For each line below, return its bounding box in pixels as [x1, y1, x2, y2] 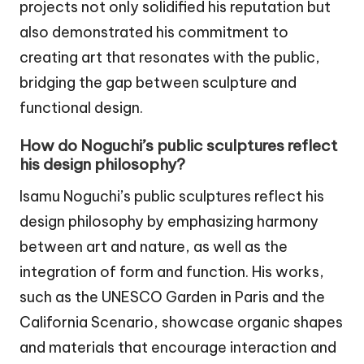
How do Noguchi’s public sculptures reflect [19, 135, 338, 155]
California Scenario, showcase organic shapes [19, 312, 343, 331]
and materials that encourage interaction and [19, 337, 336, 357]
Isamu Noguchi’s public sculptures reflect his [19, 186, 324, 206]
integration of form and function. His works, [19, 262, 324, 281]
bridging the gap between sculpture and [19, 73, 297, 93]
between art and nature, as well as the [19, 236, 288, 256]
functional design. [19, 98, 143, 118]
